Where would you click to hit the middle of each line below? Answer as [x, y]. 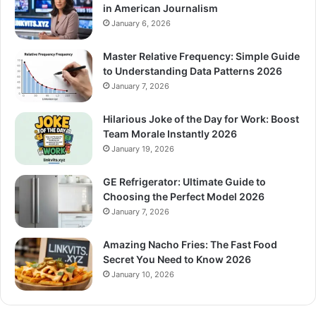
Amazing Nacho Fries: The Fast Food [190, 245]
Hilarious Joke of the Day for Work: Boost [201, 119]
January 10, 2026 [143, 275]
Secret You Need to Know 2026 [177, 260]
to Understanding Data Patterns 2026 [193, 71]
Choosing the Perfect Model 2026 [184, 197]
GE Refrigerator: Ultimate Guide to [184, 182]
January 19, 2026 [143, 149]
